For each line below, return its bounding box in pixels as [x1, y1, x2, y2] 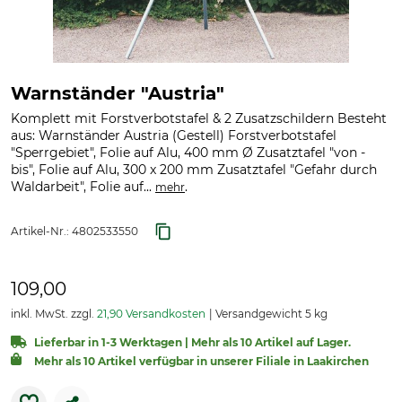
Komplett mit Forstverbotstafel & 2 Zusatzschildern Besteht [11, 110, 387, 127]
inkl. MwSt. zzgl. [11, 307, 97, 320]
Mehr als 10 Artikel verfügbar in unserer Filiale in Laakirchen [34, 354, 369, 368]
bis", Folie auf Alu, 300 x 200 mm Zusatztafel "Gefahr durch [11, 162, 377, 178]
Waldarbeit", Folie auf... [11, 179, 155, 195]
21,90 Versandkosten [97, 307, 205, 320]
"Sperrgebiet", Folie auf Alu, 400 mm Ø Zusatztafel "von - [11, 144, 365, 161]
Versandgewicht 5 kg [213, 307, 328, 320]
